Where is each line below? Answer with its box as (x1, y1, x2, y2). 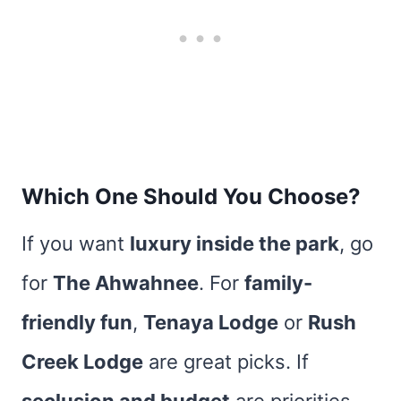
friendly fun (21, 311, 132, 334)
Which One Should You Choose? (21, 183, 361, 209)
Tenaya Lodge (143, 311, 278, 334)
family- (244, 271, 312, 294)
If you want (21, 232, 130, 255)
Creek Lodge (21, 350, 143, 373)
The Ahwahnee (53, 271, 199, 294)
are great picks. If (143, 350, 309, 373)
